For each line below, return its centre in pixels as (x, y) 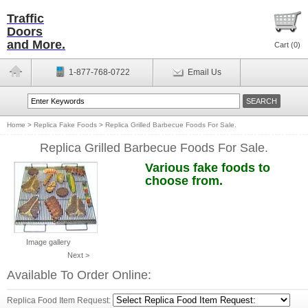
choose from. (184, 181)
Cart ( (284, 45)
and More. (36, 45)
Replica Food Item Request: (59, 300)
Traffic (25, 19)
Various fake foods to (207, 168)
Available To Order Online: (79, 275)
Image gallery (48, 242)
